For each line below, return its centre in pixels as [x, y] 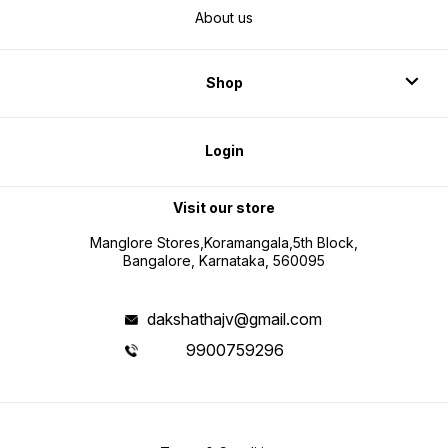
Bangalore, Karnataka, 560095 [224, 261]
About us [224, 18]
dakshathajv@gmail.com [235, 319]
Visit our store [224, 207]
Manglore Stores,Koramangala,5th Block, [224, 243]
